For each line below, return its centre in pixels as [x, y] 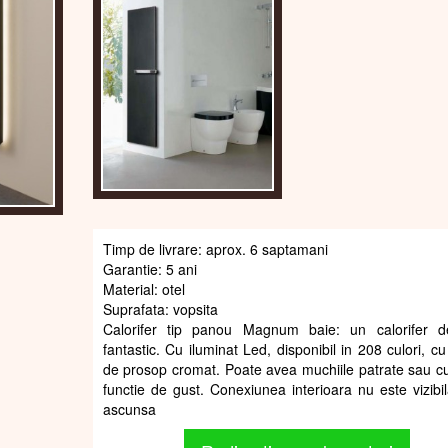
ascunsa [129, 408]
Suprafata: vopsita [160, 308]
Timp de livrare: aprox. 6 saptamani [215, 248]
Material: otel [143, 288]
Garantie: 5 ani [149, 268]
